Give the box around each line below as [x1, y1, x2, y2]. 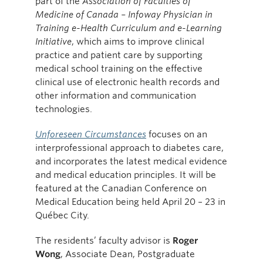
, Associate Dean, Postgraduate [60, 248, 195, 259]
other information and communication [35, 89, 196, 101]
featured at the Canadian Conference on [35, 182, 207, 194]
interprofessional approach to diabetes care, [35, 141, 224, 153]
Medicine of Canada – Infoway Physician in [35, 8, 213, 20]
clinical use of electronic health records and [35, 76, 220, 87]
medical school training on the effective [35, 62, 203, 74]
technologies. [35, 103, 92, 114]
